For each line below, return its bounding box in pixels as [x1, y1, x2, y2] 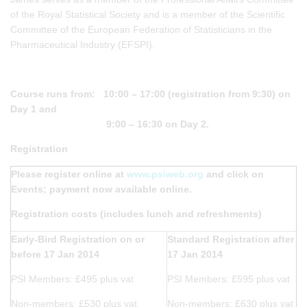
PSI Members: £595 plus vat [167, 273, 290, 284]
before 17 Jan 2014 [11, 248, 99, 260]
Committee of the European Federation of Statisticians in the [10, 23, 272, 35]
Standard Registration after [167, 233, 294, 245]
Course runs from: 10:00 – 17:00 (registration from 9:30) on [10, 88, 291, 99]
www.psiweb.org [127, 168, 204, 180]
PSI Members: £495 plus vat [11, 273, 134, 284]
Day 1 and [10, 103, 60, 114]
